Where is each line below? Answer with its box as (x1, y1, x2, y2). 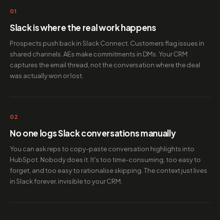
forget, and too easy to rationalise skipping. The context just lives (10, 166, 207, 174)
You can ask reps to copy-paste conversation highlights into (10, 145, 194, 153)
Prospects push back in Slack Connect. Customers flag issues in (10, 39, 204, 47)
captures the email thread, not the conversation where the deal (10, 61, 200, 69)
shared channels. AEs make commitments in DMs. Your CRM (10, 50, 188, 58)
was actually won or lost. (10, 72, 83, 80)
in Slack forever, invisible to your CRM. (10, 177, 122, 185)
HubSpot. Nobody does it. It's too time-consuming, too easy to (10, 156, 201, 164)
